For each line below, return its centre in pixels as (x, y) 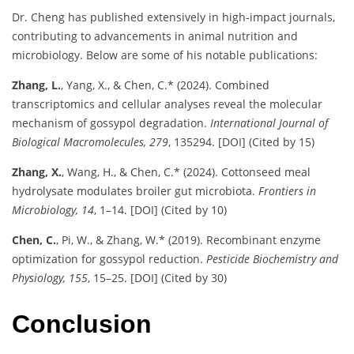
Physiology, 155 (50, 277)
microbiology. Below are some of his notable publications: (165, 55)
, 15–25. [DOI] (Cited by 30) (157, 277)
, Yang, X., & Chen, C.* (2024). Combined (165, 85)
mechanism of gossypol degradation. (111, 122)
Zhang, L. (36, 85)
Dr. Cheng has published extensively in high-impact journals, (173, 17)
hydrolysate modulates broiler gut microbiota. (135, 190)
